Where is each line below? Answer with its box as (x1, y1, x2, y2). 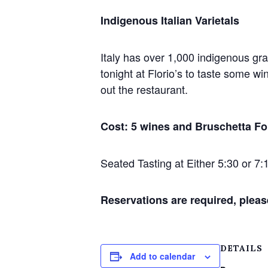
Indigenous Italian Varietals (100, 13, 239, 28)
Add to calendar (130, 250, 195, 262)
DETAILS (220, 243, 263, 254)
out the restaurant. (100, 81, 188, 97)
